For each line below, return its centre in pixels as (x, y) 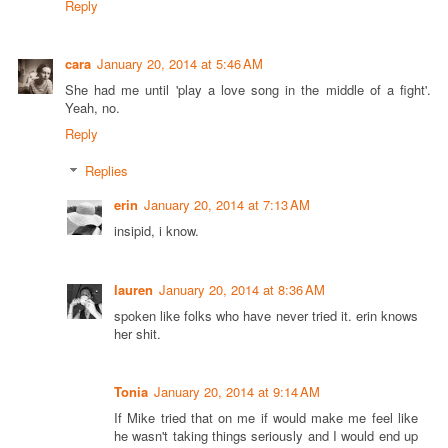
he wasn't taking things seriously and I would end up (266, 435)
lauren (133, 289)
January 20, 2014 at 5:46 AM (180, 63)
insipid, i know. (156, 231)
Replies (106, 171)
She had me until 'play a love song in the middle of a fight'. (248, 89)
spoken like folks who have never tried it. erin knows (266, 315)
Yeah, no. (92, 107)
